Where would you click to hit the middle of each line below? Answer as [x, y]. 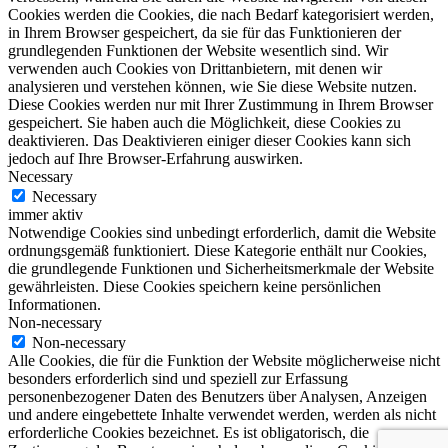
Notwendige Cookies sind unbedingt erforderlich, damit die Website [222, 232]
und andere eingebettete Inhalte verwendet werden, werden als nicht [222, 414]
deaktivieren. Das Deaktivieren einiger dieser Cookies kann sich [209, 140]
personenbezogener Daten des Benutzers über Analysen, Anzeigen [217, 396]
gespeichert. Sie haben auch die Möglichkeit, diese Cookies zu [204, 122]
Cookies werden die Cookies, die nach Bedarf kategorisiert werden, [221, 14]
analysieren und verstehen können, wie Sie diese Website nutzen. [212, 86]
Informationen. [54, 304]
